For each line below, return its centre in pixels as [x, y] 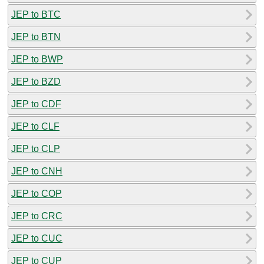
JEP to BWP [37, 59]
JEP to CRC [37, 216]
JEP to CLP [36, 148]
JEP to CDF [36, 104]
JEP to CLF [35, 126]
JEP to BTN [36, 37]
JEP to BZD [36, 81]
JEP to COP [37, 193]
